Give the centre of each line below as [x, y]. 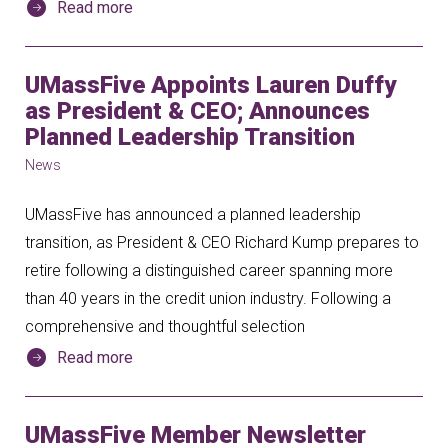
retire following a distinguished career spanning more [209, 270]
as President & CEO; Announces [197, 111]
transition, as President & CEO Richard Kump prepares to [222, 242]
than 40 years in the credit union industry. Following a [208, 298]
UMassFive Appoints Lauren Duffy [210, 85]
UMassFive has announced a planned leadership [193, 214]
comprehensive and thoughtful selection [165, 326]
